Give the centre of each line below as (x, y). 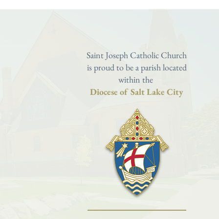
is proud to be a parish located (137, 67)
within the (137, 79)
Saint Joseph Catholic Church (137, 55)
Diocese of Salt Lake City (137, 92)
